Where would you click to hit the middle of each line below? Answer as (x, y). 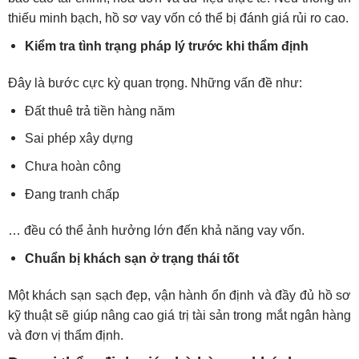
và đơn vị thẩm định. (65, 336)
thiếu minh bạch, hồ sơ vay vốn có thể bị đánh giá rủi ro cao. (178, 18)
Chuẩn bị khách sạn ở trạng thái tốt (131, 259)
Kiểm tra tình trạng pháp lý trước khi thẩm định (166, 46)
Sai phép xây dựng (79, 139)
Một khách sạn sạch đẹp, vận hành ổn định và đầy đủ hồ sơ (179, 296)
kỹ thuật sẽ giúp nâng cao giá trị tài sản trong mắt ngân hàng (179, 316)
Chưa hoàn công (73, 166)
